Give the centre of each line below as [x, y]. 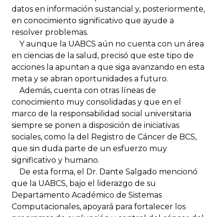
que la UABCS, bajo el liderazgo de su [84, 183]
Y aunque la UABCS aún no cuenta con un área [108, 44]
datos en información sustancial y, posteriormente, [108, 9]
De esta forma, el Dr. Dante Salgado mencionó [105, 171]
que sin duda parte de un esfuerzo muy [89, 148]
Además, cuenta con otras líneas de [84, 90]
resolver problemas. [50, 32]
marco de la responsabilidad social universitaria [101, 113]
